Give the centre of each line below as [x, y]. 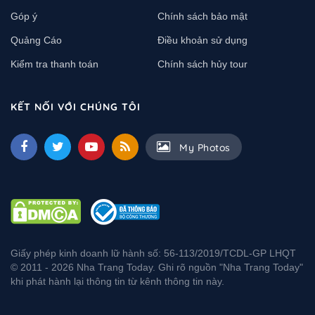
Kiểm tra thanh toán [54, 64]
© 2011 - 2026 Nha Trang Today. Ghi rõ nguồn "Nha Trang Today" [157, 267]
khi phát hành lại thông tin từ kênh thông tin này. [117, 281]
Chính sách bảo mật [202, 16]
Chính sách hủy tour [202, 64]
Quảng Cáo [36, 40]
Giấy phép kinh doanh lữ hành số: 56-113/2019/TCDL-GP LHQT [153, 253]
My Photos [203, 147]
